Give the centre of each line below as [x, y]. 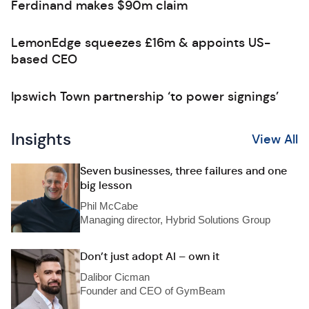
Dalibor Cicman [115, 277]
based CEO [44, 59]
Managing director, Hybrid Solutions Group [175, 220]
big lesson [106, 185]
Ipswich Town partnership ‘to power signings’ [145, 97]
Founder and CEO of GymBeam [153, 291]
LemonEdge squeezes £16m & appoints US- [141, 43]
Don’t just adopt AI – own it [150, 256]
